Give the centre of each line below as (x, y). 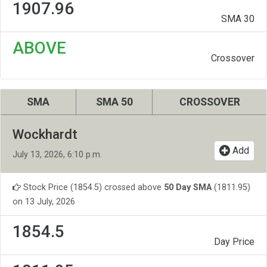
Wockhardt (45, 134)
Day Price (234, 242)
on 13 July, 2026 (44, 202)
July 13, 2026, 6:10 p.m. (57, 155)
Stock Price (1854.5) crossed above (92, 188)
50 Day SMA (188, 188)
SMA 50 (114, 102)
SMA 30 (238, 19)
